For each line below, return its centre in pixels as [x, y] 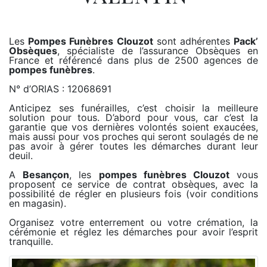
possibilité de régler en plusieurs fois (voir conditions [133, 194]
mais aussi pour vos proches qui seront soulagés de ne [133, 137]
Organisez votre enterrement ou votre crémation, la [133, 223]
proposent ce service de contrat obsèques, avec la [133, 184]
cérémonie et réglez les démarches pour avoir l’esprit [133, 232]
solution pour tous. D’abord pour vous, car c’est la [133, 118]
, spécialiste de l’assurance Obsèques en [158, 51]
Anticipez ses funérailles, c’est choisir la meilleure [133, 108]
